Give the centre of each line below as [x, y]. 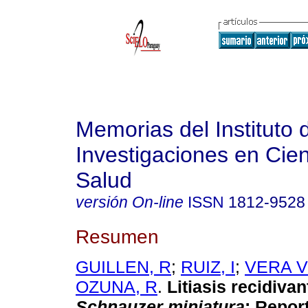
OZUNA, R [117, 287]
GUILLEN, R [123, 267]
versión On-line [130, 202]
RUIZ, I [208, 267]
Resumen [117, 236]
